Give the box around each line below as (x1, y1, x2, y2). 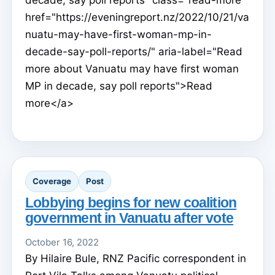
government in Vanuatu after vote (25, 210, 234, 227)
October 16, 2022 (25, 237, 99, 249)
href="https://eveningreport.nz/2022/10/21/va (25, 11, 249, 24)
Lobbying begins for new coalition (25, 195, 237, 211)
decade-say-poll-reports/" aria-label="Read (25, 45, 242, 58)
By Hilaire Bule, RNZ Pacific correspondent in (25, 252, 246, 265)
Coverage (33, 176, 71, 186)
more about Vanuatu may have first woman (25, 63, 239, 76)
